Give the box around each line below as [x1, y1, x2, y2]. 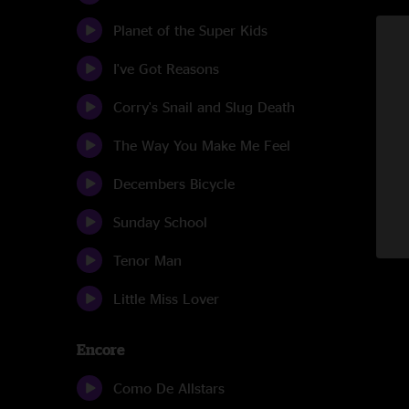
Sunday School [113, 214, 207, 230]
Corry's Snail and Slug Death [113, 99, 295, 115]
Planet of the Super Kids [113, 22, 267, 38]
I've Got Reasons [113, 60, 219, 77]
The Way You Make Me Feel [113, 137, 290, 153]
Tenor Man [113, 252, 182, 268]
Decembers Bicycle [113, 175, 235, 192]
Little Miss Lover [113, 290, 219, 307]
